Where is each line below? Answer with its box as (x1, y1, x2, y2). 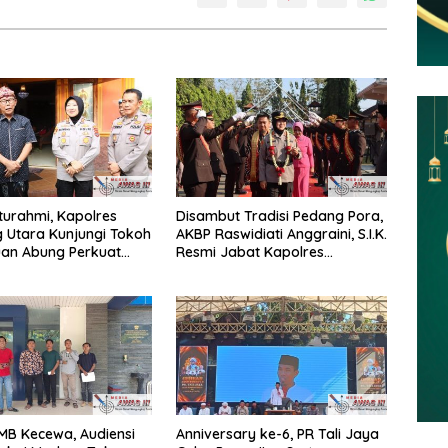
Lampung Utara (175, 260, 281, 279)
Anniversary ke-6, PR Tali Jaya (175, 424, 379, 443)
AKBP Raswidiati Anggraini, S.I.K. (175, 224, 387, 243)
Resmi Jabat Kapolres (175, 242, 324, 261)
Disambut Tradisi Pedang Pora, (175, 206, 383, 225)
